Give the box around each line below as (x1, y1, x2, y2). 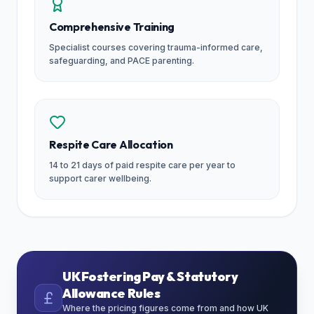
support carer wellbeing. (49, 173, 151, 184)
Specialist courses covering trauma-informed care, (49, 42, 263, 53)
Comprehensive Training (49, 20, 175, 34)
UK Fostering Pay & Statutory (62, 268, 238, 285)
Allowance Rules (62, 285, 161, 301)
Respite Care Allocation (49, 137, 173, 151)
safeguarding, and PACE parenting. (49, 55, 194, 66)
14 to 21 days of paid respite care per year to (49, 160, 235, 170)
